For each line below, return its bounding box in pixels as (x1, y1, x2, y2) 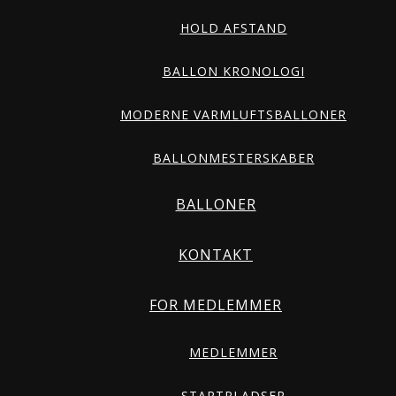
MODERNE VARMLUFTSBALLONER (120, 106, 346, 123)
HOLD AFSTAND (179, 19, 287, 36)
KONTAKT (179, 245, 253, 264)
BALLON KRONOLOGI (162, 63, 305, 80)
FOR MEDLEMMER (149, 295, 282, 315)
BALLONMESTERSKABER (152, 149, 315, 166)
